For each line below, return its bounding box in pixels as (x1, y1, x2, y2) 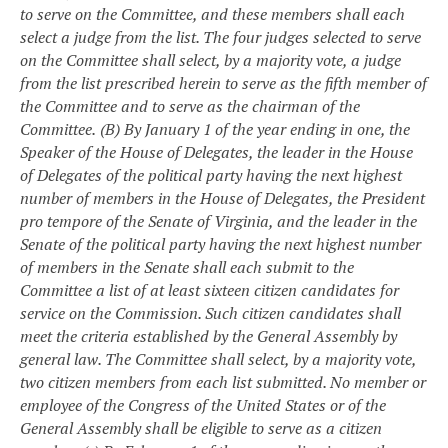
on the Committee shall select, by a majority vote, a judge (20, 48, 401, 71)
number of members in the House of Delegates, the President (20, 186, 425, 209)
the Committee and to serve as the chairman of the (20, 94, 360, 117)
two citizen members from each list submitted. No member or (20, 370, 426, 393)
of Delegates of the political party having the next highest (20, 163, 402, 186)
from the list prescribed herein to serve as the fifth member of (20, 71, 427, 94)
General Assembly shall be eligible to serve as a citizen (20, 416, 382, 439)
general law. (20, 347, 105, 370)
